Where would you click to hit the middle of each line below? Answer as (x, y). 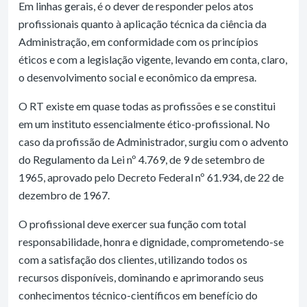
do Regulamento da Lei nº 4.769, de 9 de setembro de (142, 159)
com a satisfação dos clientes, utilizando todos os (133, 259)
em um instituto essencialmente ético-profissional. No (144, 123)
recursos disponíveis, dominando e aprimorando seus (141, 277)
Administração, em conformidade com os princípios (138, 41)
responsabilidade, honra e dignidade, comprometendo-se (151, 241)
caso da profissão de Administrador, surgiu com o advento (153, 141)
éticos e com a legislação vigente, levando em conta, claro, (153, 59)
